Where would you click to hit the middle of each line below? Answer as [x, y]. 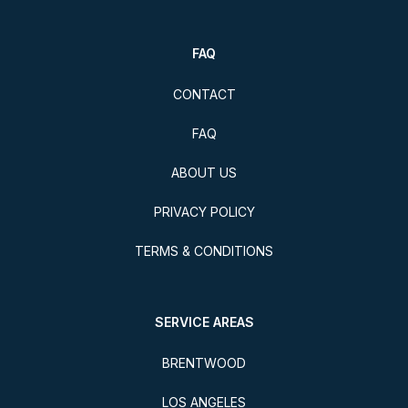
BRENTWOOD [204, 363]
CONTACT [204, 95]
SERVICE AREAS [204, 322]
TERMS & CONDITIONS [204, 251]
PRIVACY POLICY [204, 212]
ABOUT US [204, 173]
